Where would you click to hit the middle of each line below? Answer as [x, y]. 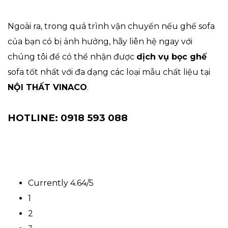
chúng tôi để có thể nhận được [72, 56]
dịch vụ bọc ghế [172, 56]
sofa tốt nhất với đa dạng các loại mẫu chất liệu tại [109, 72]
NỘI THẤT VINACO [47, 87]
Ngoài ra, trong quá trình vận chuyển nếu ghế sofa [111, 26]
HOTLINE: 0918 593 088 [68, 118]
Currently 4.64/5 [61, 183]
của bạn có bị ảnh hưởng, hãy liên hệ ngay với [100, 41]
